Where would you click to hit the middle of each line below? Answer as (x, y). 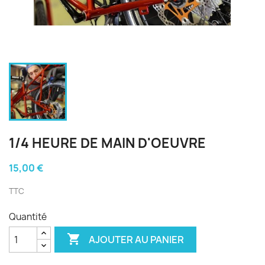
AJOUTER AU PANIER (137, 239)
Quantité (28, 217)
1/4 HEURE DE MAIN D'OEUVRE (107, 143)
